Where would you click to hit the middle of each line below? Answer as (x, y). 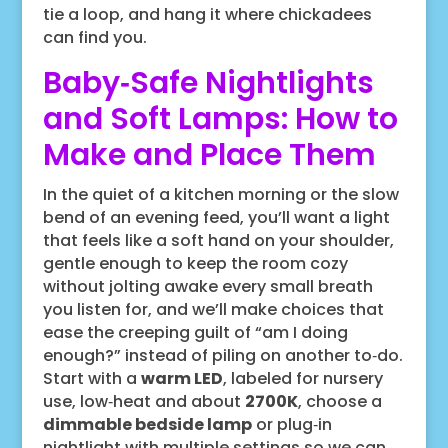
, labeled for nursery (302, 378)
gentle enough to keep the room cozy (195, 263)
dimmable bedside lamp (147, 424)
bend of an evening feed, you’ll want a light (216, 217)
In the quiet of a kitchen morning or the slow (220, 194)
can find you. (94, 37)
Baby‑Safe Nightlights (208, 82)
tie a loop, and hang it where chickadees (207, 14)
